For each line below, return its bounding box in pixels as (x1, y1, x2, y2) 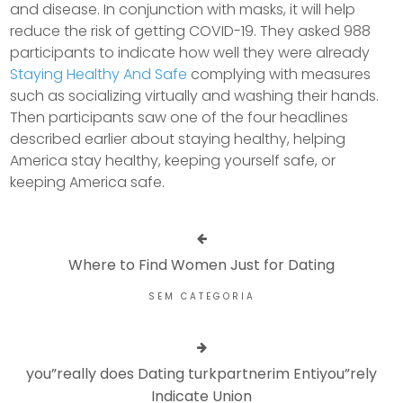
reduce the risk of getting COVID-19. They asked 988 (10, 21, 372, 41)
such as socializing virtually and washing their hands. (10, 85, 380, 106)
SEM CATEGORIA (148, 290, 255, 303)
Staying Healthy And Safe (10, 64, 188, 85)
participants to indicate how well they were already (10, 42, 371, 63)
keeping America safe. (10, 172, 166, 193)
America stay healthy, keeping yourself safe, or (10, 150, 336, 171)
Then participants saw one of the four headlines (10, 107, 349, 128)
